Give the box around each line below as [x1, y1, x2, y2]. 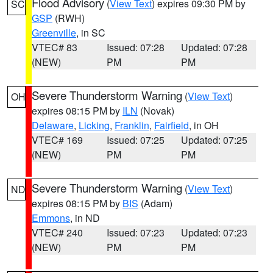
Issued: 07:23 [106, 225, 165, 239]
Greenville [32, 26, 76, 40]
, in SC [76, 26, 105, 40]
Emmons [32, 211, 70, 225]
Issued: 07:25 [106, 133, 165, 147]
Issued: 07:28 [106, 40, 165, 54]
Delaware [32, 118, 74, 132]
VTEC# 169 [32, 133, 83, 147]
